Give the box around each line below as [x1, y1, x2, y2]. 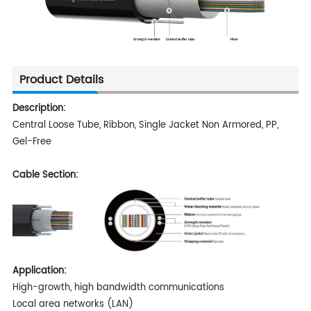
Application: [12, 263, 67, 278]
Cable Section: [12, 168, 78, 183]
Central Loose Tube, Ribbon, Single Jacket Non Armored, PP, [12, 118, 278, 133]
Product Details [19, 71, 103, 90]
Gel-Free [12, 135, 51, 150]
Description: [12, 101, 66, 117]
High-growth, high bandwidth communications [12, 280, 224, 295]
